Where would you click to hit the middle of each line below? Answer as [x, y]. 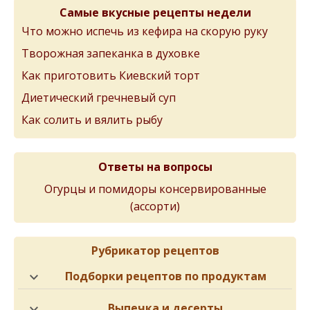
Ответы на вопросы [155, 167]
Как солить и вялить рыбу [92, 120]
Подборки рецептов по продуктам [165, 276]
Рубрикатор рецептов [155, 250]
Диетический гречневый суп [99, 98]
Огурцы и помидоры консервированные [155, 189]
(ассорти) [155, 205]
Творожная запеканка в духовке [111, 53]
